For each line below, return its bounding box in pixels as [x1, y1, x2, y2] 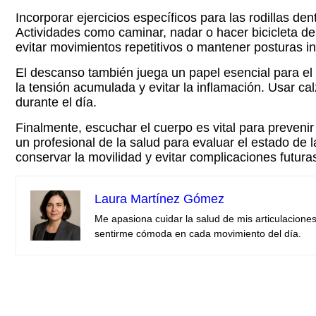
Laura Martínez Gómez [95, 192, 224, 206]
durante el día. [16, 95, 97, 109]
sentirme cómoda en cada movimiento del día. [95, 228, 301, 239]
